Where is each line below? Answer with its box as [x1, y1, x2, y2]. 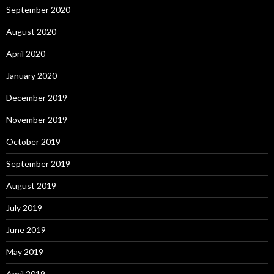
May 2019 [6, 246, 43, 257]
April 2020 [6, 48, 45, 59]
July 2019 [6, 202, 42, 213]
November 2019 [6, 114, 67, 125]
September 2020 [6, 4, 70, 15]
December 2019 [6, 92, 67, 103]
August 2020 [6, 26, 56, 37]
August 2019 [6, 180, 56, 191]
